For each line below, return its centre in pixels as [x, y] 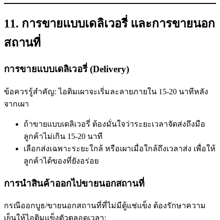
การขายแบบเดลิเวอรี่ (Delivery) [67, 69]
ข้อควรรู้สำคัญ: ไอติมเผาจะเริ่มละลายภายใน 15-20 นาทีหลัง [106, 92]
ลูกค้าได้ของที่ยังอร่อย [61, 161]
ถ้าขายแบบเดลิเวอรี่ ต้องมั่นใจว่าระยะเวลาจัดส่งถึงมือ [114, 124]
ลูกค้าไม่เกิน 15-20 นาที [63, 137]
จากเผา [16, 104]
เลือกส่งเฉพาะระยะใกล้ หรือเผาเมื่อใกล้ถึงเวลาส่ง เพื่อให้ [120, 149]
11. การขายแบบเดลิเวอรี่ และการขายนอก [110, 24]
